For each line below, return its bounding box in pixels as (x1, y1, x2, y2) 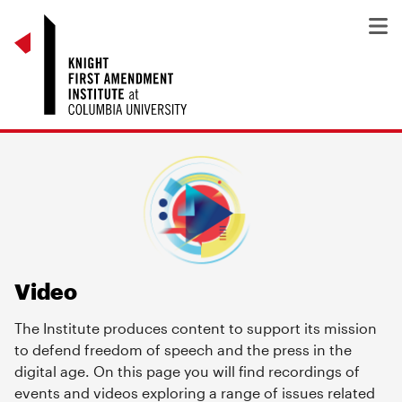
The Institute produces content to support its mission (14, 319, 377, 336)
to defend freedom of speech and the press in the (14, 340, 352, 358)
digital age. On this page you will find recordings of (14, 362, 360, 380)
